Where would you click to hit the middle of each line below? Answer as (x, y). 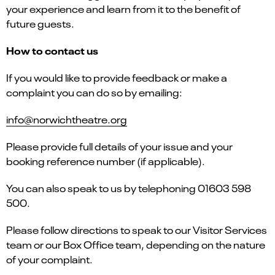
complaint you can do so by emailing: (94, 92)
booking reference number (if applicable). (106, 161)
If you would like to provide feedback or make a (117, 77)
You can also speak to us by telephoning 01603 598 (129, 188)
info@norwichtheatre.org (67, 119)
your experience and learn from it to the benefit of (123, 8)
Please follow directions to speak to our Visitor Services (137, 229)
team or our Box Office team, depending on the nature (136, 244)
